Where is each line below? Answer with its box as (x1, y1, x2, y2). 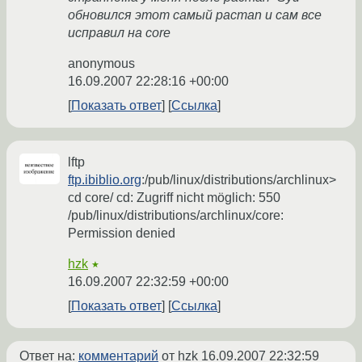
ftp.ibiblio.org (68, 173, 141, 187)
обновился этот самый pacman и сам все (68, 8, 322, 23)
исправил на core (68, 26, 170, 40)
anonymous (68, 57, 135, 71)
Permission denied (68, 226, 175, 241)
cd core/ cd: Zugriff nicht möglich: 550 (68, 191, 280, 205)
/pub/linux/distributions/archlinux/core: (68, 208, 284, 223)
